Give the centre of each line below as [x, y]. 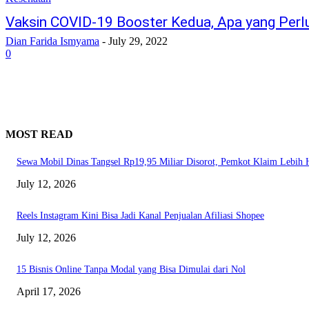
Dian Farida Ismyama [52, 41]
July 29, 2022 [138, 41]
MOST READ [39, 134]
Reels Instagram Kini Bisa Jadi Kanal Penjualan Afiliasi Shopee [140, 216]
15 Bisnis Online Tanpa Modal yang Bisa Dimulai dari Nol [131, 270]
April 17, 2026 [49, 292]
